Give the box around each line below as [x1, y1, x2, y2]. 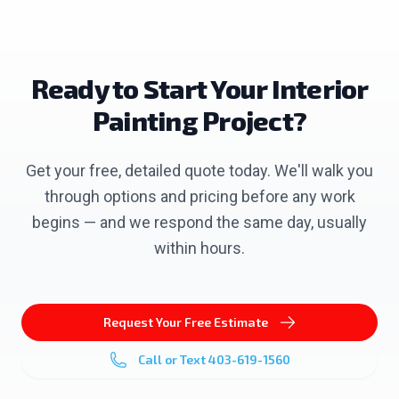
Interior [271, 72, 369, 104]
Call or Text [137, 352, 208, 367]
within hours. [154, 239, 245, 257]
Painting [92, 104, 198, 136]
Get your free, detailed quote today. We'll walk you [26, 161, 373, 180]
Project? [197, 104, 307, 136]
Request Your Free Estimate [102, 314, 268, 330]
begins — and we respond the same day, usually [32, 213, 367, 232]
